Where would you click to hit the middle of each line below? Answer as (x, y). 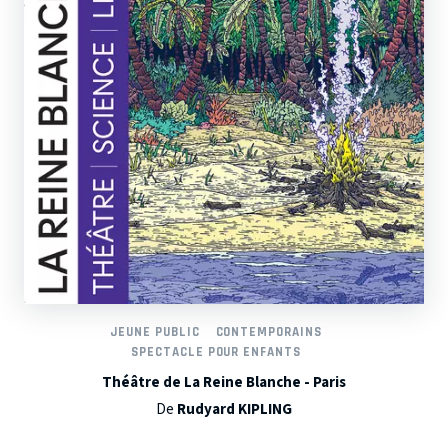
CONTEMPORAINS (268, 332)
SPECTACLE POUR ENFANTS (216, 352)
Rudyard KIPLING (234, 409)
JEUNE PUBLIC (155, 332)
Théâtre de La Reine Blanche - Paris (224, 382)
